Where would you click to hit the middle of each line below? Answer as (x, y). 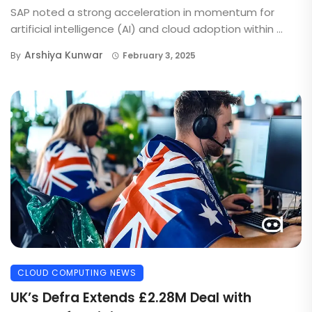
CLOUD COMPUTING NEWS (77, 272)
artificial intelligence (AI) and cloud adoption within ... (147, 29)
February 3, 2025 (159, 56)
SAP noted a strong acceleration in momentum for (142, 13)
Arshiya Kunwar (64, 55)
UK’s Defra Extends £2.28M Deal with (131, 297)
